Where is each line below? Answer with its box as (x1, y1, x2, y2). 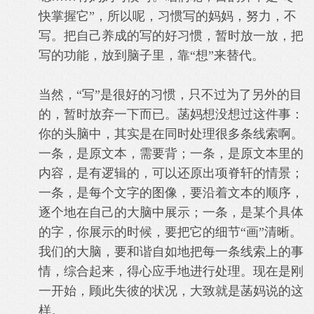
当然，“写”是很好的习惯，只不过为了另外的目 (39, 88, 302, 102)
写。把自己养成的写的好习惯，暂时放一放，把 (39, 29, 303, 43)
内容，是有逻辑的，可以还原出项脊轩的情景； (39, 166, 303, 180)
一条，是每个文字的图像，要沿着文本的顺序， (39, 186, 303, 200)
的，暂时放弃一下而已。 (39, 107, 177, 121)
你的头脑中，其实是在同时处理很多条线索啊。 (39, 127, 303, 141)
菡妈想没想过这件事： (177, 107, 303, 121)
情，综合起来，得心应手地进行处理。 (39, 264, 253, 278)
